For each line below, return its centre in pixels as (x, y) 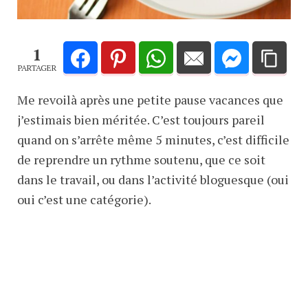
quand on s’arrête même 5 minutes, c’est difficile (153, 140)
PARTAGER (37, 67)
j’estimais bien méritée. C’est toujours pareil (141, 120)
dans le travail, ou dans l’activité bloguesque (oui (153, 180)
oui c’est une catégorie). (84, 200)
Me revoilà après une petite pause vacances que (150, 100)
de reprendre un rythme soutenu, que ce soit (141, 160)
